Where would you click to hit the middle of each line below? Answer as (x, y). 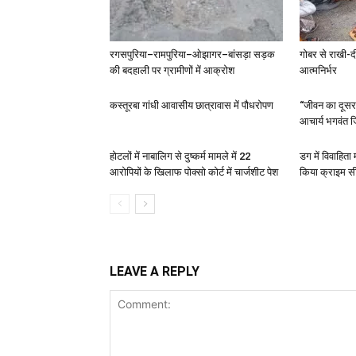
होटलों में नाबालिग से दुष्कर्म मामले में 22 (180, 156)
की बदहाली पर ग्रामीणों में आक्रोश (173, 70)
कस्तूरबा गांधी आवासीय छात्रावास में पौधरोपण (192, 105)
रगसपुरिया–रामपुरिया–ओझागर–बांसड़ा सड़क (192, 54)
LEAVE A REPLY (155, 271)
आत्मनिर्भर (318, 70)
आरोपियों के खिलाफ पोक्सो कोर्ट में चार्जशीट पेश (194, 172)
